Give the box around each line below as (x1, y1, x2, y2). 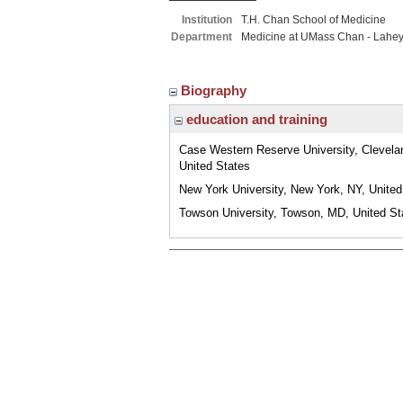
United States (179, 159, 250, 173)
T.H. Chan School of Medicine (241, 13, 386, 26)
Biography (181, 83, 250, 98)
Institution (182, 13, 232, 26)
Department (171, 31, 232, 43)
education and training (183, 112, 327, 127)
